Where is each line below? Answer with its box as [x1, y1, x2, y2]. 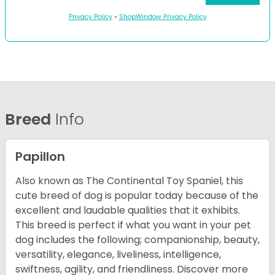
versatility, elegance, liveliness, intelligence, [15, 247, 221, 262]
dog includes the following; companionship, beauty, [15, 233, 260, 247]
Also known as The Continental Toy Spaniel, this [15, 174, 243, 188]
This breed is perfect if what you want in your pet [15, 218, 251, 233]
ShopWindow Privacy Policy [118, 12, 207, 22]
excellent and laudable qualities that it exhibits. [15, 203, 240, 218]
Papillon [15, 148, 65, 166]
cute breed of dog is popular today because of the [15, 188, 258, 203]
